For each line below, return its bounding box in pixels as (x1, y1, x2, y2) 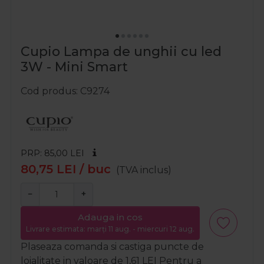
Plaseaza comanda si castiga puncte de (21, 240, 204, 252)
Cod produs (21, 85, 76, 97)
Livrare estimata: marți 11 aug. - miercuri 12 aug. (26, 225, 194, 234)
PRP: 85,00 (21, 148, 70, 159)
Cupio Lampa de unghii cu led (21, 44, 222, 60)
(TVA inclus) (116, 164, 172, 176)
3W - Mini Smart (21, 59, 128, 75)
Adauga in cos (78, 212, 143, 223)
